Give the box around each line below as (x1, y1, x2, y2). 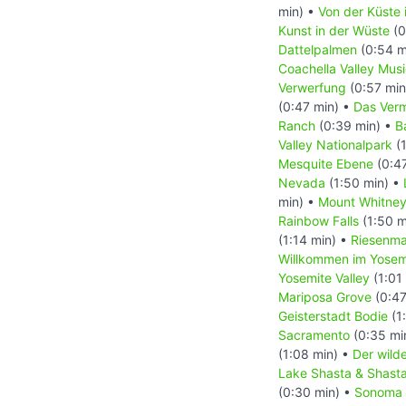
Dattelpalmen (278, 41, 357, 57)
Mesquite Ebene (278, 155, 373, 171)
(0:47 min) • (278, 98, 353, 114)
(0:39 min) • (315, 117, 395, 133)
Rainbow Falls (278, 212, 359, 228)
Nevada (278, 174, 325, 190)
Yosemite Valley (278, 269, 370, 285)
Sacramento (278, 326, 350, 343)
